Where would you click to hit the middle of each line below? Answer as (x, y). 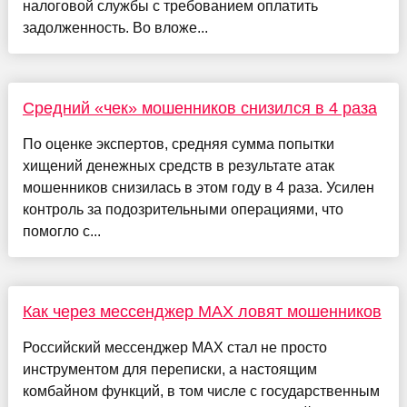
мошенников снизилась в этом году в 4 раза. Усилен (198, 187)
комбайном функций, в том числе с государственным (201, 391)
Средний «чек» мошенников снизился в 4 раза (199, 108)
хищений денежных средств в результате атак (178, 165)
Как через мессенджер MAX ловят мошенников (202, 311)
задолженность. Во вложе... (115, 27)
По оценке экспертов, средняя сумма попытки (178, 144)
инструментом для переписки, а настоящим (169, 369)
